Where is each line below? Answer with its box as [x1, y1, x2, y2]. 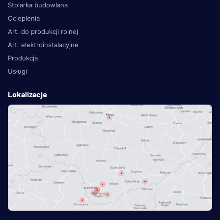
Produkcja [8, 54, 38, 62]
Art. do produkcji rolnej [8, 27, 78, 35]
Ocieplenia [8, 14, 40, 22]
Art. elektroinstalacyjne [8, 40, 79, 49]
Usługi [8, 67, 27, 75]
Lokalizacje [8, 89, 47, 99]
